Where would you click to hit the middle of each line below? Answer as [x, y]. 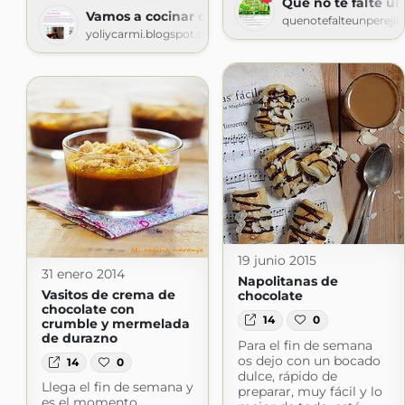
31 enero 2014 [83, 273]
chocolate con [88, 309]
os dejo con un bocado [309, 360]
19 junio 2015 [277, 261]
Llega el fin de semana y [117, 386]
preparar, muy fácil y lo [310, 391]
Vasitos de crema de [108, 294]
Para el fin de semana [305, 345]
